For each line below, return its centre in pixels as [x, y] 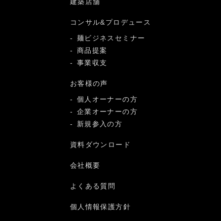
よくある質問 [93, 186]
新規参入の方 [100, 124]
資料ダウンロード [100, 144]
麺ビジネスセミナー [111, 38]
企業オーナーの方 [107, 111]
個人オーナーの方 [107, 99]
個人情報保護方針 [100, 206]
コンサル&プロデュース [110, 22]
